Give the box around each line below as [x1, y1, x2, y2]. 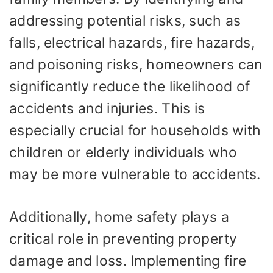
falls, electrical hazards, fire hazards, [9, 34, 255, 51]
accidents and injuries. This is [9, 99, 205, 117]
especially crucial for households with [9, 121, 261, 139]
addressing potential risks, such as [9, 12, 241, 29]
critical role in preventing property [9, 230, 238, 247]
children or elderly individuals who [9, 143, 238, 161]
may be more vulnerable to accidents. [9, 165, 261, 183]
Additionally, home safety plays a [9, 208, 229, 225]
